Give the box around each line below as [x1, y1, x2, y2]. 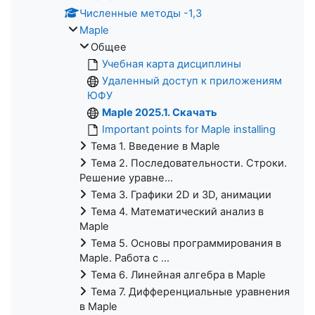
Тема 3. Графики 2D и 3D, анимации [91, 188, 271, 201]
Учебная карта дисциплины [102, 57, 241, 70]
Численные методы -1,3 [79, 6, 202, 20]
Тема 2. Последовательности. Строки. [91, 156, 287, 169]
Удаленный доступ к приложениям [102, 74, 282, 87]
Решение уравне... [79, 171, 173, 184]
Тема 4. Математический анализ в [91, 205, 264, 218]
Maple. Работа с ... [79, 251, 169, 264]
